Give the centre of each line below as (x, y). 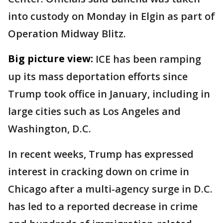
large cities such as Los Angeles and (94, 111)
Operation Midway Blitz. (67, 34)
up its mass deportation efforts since (98, 76)
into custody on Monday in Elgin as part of (111, 16)
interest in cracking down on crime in (99, 171)
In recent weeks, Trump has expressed (101, 154)
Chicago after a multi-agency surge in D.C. (110, 189)
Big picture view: (51, 58)
